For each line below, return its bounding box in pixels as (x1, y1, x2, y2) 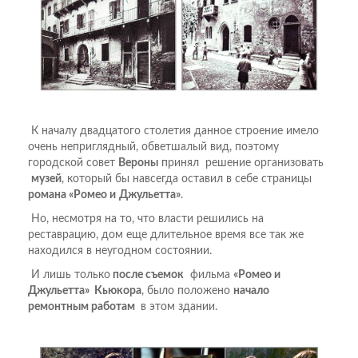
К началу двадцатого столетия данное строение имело (28, 125, 319, 137)
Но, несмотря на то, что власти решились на (28, 213, 264, 225)
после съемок (110, 268, 184, 280)
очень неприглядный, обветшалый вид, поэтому (28, 141, 279, 153)
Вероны (118, 157, 158, 169)
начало (233, 284, 269, 296)
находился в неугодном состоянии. (28, 245, 212, 257)
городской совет (28, 157, 118, 169)
